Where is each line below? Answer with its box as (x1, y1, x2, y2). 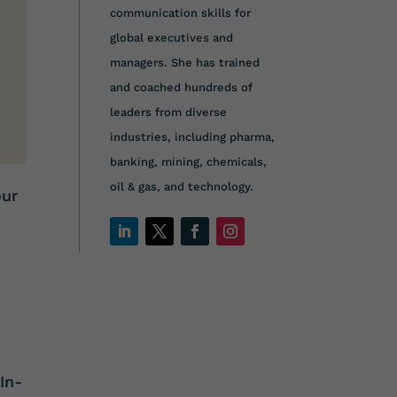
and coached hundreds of (110, 80, 253, 94)
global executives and (110, 30, 234, 44)
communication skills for (110, 5, 252, 19)
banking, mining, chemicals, (110, 154, 268, 168)
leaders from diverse (110, 105, 228, 119)
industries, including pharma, (110, 129, 276, 144)
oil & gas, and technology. (110, 179, 254, 193)
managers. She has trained (110, 55, 261, 69)
